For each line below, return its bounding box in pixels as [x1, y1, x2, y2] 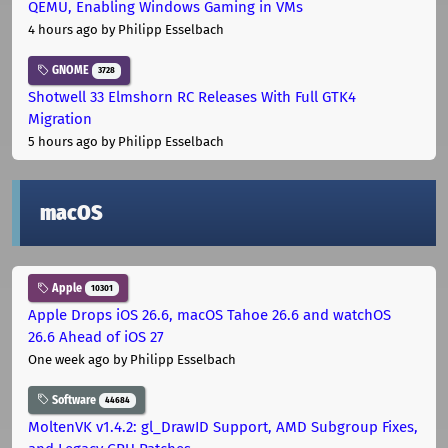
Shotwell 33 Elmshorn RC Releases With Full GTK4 [28, 88, 356, 107]
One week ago [28, 351, 110, 367]
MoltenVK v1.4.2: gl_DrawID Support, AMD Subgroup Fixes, [28, 417, 418, 436]
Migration [28, 110, 92, 129]
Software [49, 392, 99, 407]
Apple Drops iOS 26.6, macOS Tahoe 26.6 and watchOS [28, 305, 391, 324]
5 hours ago [28, 134, 98, 150]
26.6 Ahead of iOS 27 [28, 327, 164, 346]
